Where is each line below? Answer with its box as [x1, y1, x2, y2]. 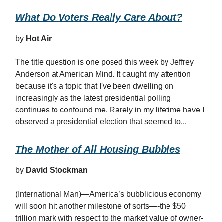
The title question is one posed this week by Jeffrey [15, 58, 194, 66]
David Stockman [26, 166, 88, 174]
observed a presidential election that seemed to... [15, 117, 187, 126]
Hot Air [26, 34, 52, 43]
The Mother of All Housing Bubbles [15, 144, 180, 155]
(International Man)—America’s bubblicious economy [15, 190, 201, 198]
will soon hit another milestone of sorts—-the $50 [15, 202, 186, 210]
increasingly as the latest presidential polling [15, 94, 171, 102]
